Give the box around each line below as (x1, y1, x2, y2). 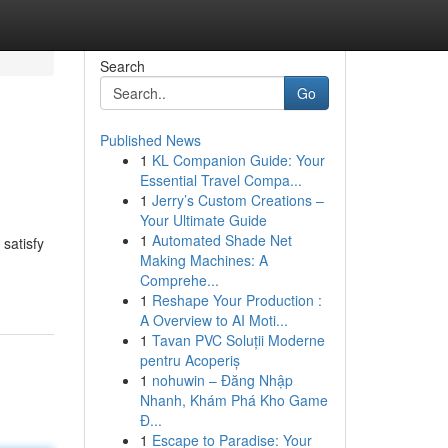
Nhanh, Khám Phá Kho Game (139, 390, 328, 410)
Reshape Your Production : (151, 290, 322, 310)
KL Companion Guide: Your (151, 150, 325, 170)
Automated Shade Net (151, 230, 292, 250)
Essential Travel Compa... (139, 170, 302, 190)
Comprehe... (139, 270, 219, 290)
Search (99, 56, 145, 76)
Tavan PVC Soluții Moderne (151, 330, 325, 350)
